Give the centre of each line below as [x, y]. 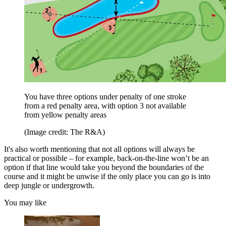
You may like [25, 203]
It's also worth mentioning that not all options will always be [99, 149]
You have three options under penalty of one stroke [105, 97]
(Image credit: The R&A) [65, 132]
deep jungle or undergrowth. [49, 186]
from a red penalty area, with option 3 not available [105, 106]
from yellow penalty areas [65, 115]
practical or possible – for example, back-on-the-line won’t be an [106, 158]
